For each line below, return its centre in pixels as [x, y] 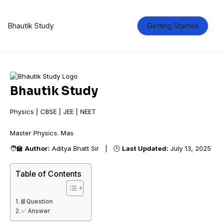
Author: [37, 148]
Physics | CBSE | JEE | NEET [53, 111]
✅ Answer [36, 211]
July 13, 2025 [190, 148]
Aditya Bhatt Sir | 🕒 [86, 148]
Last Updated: [145, 148]
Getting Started [173, 26]
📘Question [37, 202]
